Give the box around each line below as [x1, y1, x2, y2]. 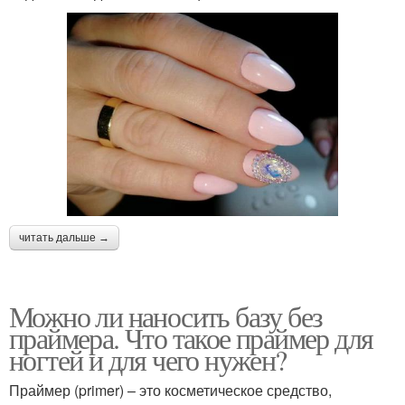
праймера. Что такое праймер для [9, 317, 373, 357]
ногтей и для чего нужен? [9, 339, 287, 379]
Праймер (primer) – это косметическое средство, [9, 379, 332, 400]
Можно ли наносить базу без [9, 296, 323, 335]
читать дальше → [19, 231, 109, 244]
